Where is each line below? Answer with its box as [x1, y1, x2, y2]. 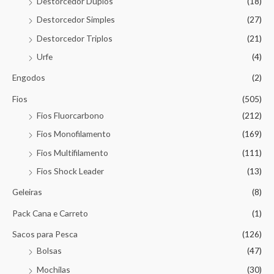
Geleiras [12, 187, 42, 198]
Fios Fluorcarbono [37, 109, 104, 120]
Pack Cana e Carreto [12, 207, 88, 218]
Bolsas [37, 245, 62, 256]
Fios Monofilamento [37, 128, 111, 139]
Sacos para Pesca [12, 229, 78, 240]
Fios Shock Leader [37, 166, 104, 177]
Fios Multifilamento [37, 147, 108, 158]
